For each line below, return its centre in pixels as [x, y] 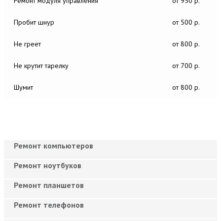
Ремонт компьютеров [54, 145]
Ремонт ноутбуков [48, 165]
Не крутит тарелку [41, 65]
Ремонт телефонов [49, 204]
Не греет [27, 44]
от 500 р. [186, 22]
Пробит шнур [34, 22]
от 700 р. [186, 65]
